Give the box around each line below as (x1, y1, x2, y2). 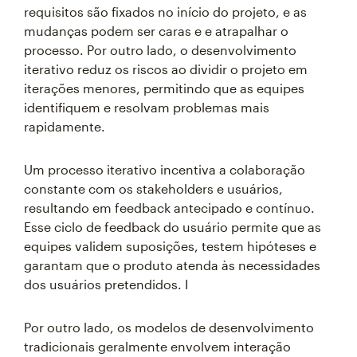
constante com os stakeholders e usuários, (24, 181, 283, 196)
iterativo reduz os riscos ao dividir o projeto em (24, 61, 308, 76)
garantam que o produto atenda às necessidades (24, 257, 320, 273)
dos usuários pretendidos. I (24, 277, 188, 292)
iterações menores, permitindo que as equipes (24, 80, 304, 96)
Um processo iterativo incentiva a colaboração (24, 162, 305, 177)
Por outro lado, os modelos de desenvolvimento (24, 320, 314, 335)
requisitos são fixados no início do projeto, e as (24, 4, 307, 19)
